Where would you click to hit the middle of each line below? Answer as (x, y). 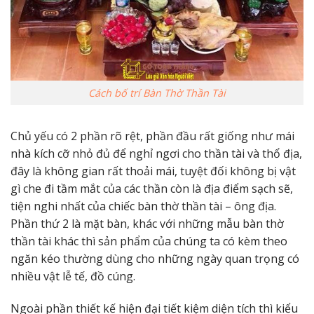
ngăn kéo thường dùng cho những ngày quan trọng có (155, 258)
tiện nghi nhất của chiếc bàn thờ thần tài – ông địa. (143, 206)
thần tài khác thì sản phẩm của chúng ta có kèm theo (149, 241)
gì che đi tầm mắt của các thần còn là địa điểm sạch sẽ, (152, 188)
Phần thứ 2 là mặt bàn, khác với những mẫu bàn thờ (147, 223)
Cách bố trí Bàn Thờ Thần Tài (157, 93)
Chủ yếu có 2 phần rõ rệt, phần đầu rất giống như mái (152, 136)
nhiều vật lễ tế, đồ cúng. (73, 276)
